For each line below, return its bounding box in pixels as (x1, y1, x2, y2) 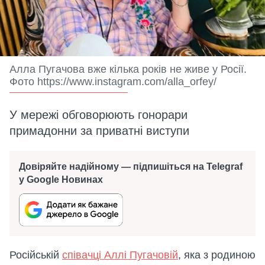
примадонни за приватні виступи (9, 124, 189, 137)
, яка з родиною (178, 249, 256, 261)
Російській (9, 249, 62, 261)
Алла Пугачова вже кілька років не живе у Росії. (9, 63, 247, 75)
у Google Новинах (19, 174, 103, 185)
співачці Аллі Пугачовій (62, 249, 178, 261)
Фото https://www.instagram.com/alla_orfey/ (9, 76, 216, 88)
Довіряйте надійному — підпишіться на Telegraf (19, 161, 243, 172)
